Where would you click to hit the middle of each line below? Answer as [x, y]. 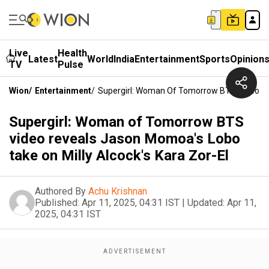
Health [72, 53]
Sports [215, 59]
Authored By [60, 191]
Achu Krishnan [118, 191]
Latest [43, 59]
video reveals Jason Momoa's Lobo [125, 139]
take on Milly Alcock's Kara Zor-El [119, 156]
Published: [57, 203]
